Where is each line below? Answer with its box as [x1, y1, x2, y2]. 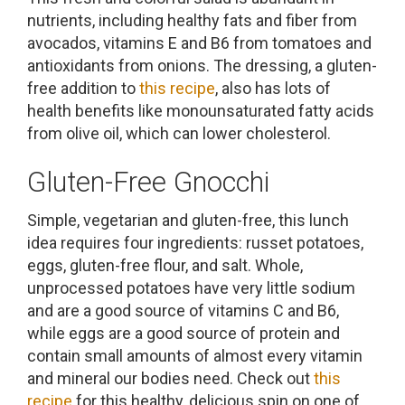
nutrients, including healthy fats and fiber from [27, 10, 357, 30]
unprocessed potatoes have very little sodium [27, 278, 355, 297]
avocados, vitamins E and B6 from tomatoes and [27, 33, 372, 52]
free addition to [27, 78, 139, 98]
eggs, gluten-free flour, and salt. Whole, [27, 256, 303, 275]
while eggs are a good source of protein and [27, 324, 340, 343]
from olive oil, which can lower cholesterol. [27, 123, 331, 143]
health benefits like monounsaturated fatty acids [27, 100, 374, 120]
